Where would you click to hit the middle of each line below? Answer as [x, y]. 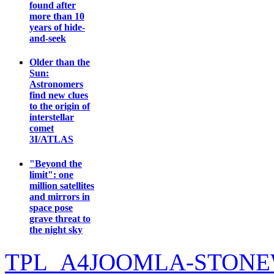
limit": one [51, 174]
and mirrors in [60, 196]
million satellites [62, 185]
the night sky [56, 229]
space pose [51, 207]
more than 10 [57, 17]
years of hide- [57, 28]
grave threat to [60, 218]
